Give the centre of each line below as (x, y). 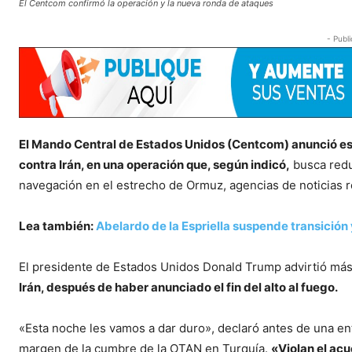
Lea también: (57, 225)
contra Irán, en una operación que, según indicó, (154, 164)
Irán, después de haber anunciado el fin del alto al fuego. (178, 287)
